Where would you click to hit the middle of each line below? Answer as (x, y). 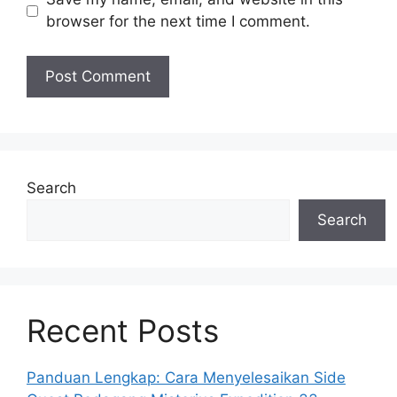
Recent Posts (123, 330)
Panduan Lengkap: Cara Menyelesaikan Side (186, 377)
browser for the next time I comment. (178, 22)
